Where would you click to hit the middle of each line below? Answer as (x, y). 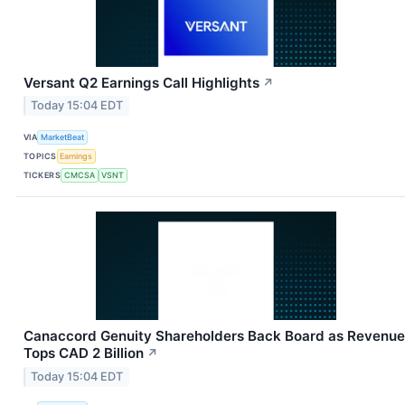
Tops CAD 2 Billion (84, 353)
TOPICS (40, 155)
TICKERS (42, 174)
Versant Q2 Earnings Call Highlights (141, 82)
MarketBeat (63, 137)
